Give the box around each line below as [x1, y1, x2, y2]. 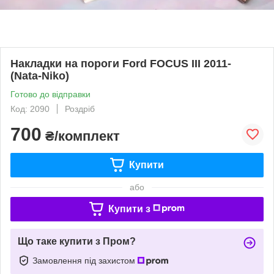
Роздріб [65, 103, 95, 114]
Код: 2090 [10, 103, 50, 114]
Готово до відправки [10, 89, 91, 99]
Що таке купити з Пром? [18, 235, 136, 246]
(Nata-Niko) [10, 69, 69, 82]
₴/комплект [42, 128, 120, 144]
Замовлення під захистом [32, 255, 138, 265]
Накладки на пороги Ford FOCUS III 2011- [10, 57, 231, 70]
